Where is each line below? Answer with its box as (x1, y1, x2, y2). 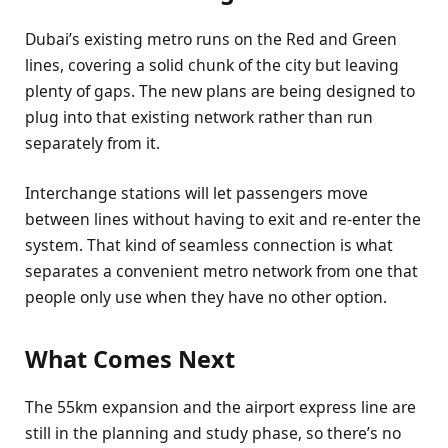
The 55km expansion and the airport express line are (25, 396, 416, 419)
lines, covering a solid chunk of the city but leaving (25, 53, 399, 76)
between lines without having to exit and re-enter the (25, 207, 421, 230)
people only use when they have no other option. (25, 285, 387, 308)
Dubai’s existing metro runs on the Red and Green (25, 27, 397, 50)
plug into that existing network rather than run (25, 105, 373, 128)
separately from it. (25, 131, 160, 154)
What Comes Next (25, 342, 235, 375)
